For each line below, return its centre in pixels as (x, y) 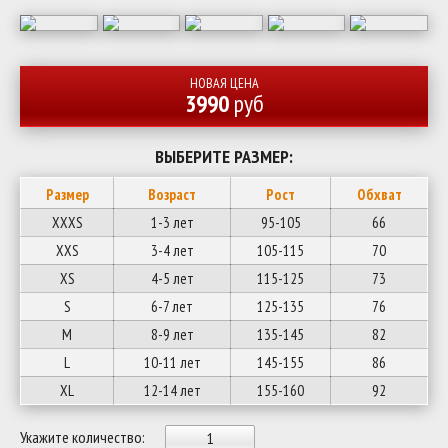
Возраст (172, 194)
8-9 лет (172, 334)
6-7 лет (172, 306)
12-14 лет (172, 390)
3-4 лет (172, 250)
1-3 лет (172, 222)
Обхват (379, 194)
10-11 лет (172, 362)
